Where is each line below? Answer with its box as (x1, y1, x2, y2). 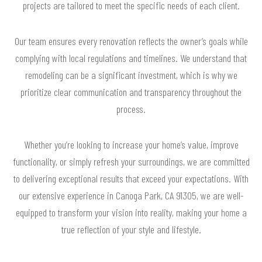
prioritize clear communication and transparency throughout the (20, 85, 242, 98)
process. (116, 102, 146, 115)
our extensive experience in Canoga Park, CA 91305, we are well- (18, 188, 244, 202)
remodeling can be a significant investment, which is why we (25, 68, 237, 81)
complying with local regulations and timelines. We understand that (15, 51, 247, 64)
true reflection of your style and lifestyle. (61, 222, 201, 236)
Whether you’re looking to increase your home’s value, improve (23, 137, 239, 151)
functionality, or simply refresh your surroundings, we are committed (12, 154, 250, 168)
